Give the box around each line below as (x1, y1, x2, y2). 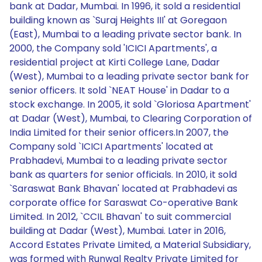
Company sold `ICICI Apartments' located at (9, 140, 213, 153)
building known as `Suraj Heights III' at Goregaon (9, 13, 227, 27)
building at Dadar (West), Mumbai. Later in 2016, (9, 224, 226, 237)
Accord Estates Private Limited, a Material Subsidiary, (9, 238, 251, 251)
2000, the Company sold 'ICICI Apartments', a (9, 42, 217, 55)
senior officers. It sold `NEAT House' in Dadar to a (9, 84, 229, 97)
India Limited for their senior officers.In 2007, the (9, 126, 229, 139)
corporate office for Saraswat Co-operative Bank (9, 196, 238, 209)
